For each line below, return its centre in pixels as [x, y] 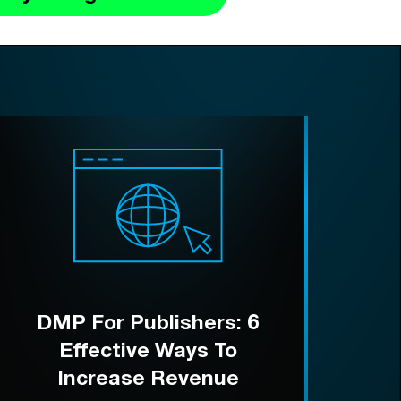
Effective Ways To [148, 350]
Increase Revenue [148, 378]
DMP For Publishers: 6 [148, 322]
